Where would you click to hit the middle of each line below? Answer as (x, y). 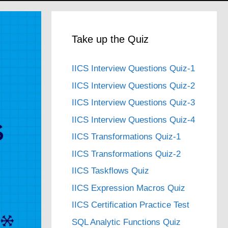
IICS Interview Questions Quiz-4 (133, 120)
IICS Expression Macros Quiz (129, 188)
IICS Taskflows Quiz (110, 171)
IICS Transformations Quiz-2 (126, 154)
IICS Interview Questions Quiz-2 (133, 85)
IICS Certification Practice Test (131, 205)
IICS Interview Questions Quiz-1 (133, 68)
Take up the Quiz (110, 39)
